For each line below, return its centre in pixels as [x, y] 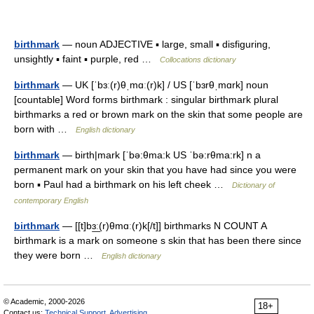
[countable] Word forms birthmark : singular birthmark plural [146, 99]
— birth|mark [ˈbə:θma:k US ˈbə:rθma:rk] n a [160, 155]
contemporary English [51, 200]
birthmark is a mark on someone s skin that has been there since [158, 240]
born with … [45, 129]
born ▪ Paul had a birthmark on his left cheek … [123, 184]
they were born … [58, 255]
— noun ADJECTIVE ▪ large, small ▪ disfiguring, [165, 44]
